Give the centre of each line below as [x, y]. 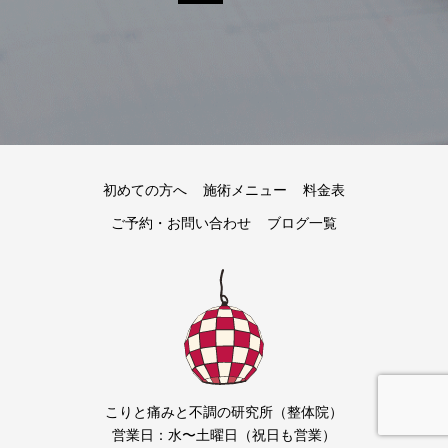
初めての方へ [145, 190]
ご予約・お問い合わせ [181, 223]
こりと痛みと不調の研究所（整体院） [224, 412]
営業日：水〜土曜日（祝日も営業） [224, 435]
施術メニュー [245, 190]
